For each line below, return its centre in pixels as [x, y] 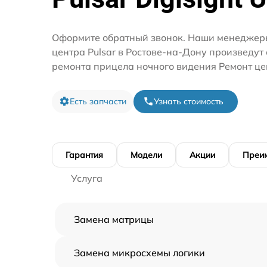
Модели [146, 155]
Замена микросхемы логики [139, 252]
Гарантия [84, 155]
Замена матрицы [114, 219]
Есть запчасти [98, 101]
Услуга [87, 178]
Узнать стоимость [189, 101]
